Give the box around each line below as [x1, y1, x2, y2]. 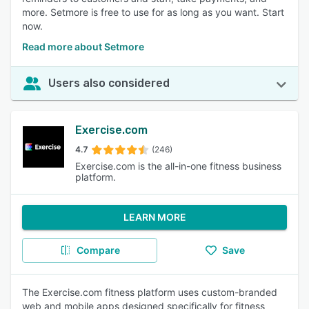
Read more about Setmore [22, 41, 144, 52]
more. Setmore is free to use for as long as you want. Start [22, 6, 284, 18]
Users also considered [48, 77, 170, 90]
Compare [76, 244, 120, 256]
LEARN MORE [123, 211, 186, 223]
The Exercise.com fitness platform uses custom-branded [22, 286, 277, 298]
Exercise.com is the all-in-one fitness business [75, 160, 282, 172]
